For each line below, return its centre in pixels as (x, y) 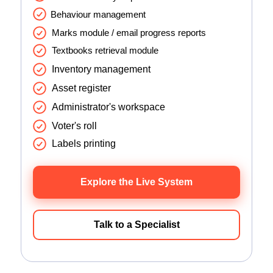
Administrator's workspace (108, 107)
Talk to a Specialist (136, 225)
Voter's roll (74, 126)
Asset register (81, 88)
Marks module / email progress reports (129, 33)
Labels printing (84, 144)
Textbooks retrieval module (105, 50)
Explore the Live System (136, 182)
